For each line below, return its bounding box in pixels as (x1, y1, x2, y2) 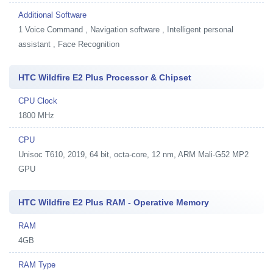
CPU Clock (18, 96, 57, 105)
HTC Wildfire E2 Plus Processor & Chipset (18, 72, 191, 82)
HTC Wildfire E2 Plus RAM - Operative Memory (18, 197, 209, 207)
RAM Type (18, 260, 55, 269)
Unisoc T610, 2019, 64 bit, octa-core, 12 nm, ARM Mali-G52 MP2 (18, 149, 249, 159)
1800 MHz (18, 110, 54, 120)
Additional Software (18, 10, 87, 19)
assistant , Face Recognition (18, 39, 119, 49)
